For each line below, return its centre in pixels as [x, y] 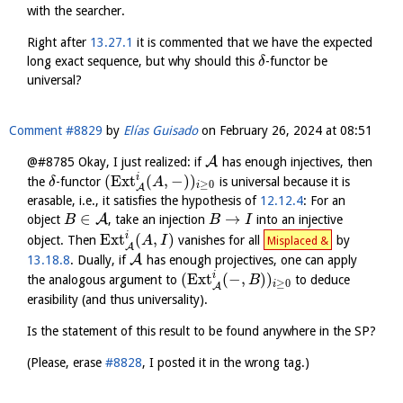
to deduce [321, 280]
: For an [324, 201]
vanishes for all [219, 241]
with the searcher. [76, 10]
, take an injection [159, 220]
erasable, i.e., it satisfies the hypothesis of [143, 201]
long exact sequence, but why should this [143, 61]
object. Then [63, 241]
